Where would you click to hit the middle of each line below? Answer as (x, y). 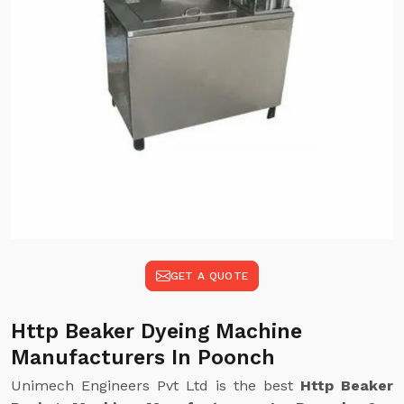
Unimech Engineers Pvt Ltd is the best (156, 386)
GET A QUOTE (209, 276)
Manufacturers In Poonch (143, 358)
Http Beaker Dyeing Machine (156, 331)
